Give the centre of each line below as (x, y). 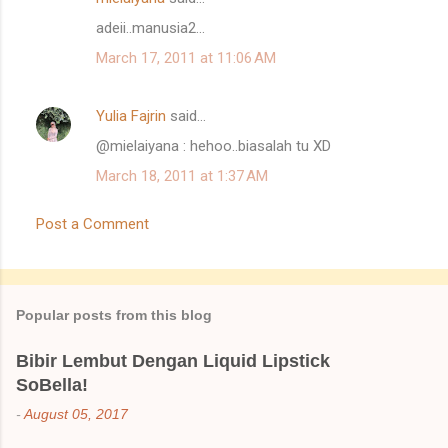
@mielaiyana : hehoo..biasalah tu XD (213, 146)
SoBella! (52, 385)
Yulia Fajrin (131, 116)
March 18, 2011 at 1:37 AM (182, 176)
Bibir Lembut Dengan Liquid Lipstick (173, 361)
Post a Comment (92, 224)
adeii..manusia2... (150, 28)
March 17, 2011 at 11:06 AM (186, 58)
